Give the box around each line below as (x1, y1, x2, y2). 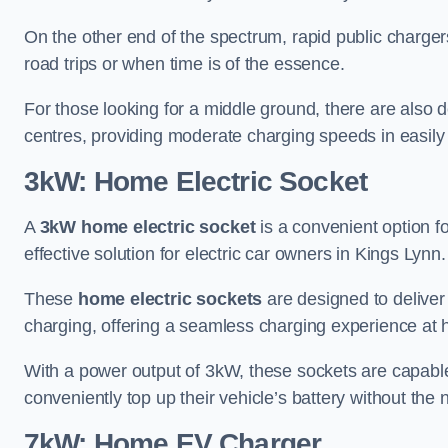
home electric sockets (77, 289, 263, 309)
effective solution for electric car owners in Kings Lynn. (24, 244, 446, 264)
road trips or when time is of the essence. (24, 54, 345, 74)
